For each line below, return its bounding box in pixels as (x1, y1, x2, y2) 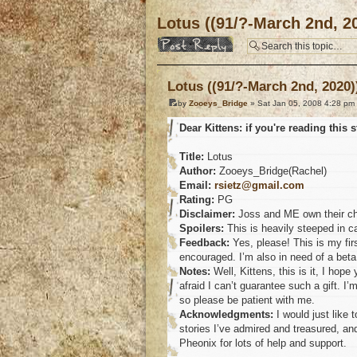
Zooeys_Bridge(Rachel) (216, 165, 327, 178)
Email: (179, 179, 211, 192)
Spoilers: (179, 222, 224, 235)
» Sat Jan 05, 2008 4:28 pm (248, 99, 355, 108)
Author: (179, 165, 216, 178)
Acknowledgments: (179, 308, 273, 321)
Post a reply (157, 36, 206, 45)
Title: (179, 151, 204, 163)
